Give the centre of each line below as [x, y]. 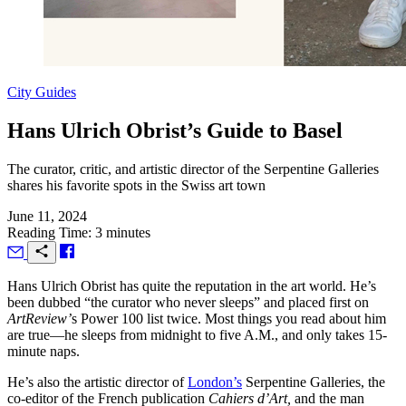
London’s [215, 382]
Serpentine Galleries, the [314, 382]
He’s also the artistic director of [97, 382]
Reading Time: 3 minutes [79, 232]
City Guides [42, 92]
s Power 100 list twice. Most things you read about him [229, 318]
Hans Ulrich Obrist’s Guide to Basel [175, 130]
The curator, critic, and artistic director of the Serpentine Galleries [193, 169]
